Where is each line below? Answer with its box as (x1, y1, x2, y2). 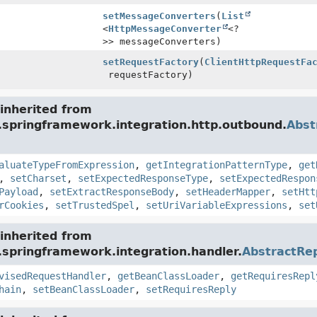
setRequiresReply (145, 284, 236, 295)
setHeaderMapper (185, 186, 270, 197)
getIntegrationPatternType (145, 159, 287, 171)
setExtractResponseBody (49, 186, 174, 197)
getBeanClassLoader (117, 270, 219, 282)
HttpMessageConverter (108, 23, 221, 34)
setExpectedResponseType (77, 173, 208, 184)
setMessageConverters (102, 11, 216, 21)
